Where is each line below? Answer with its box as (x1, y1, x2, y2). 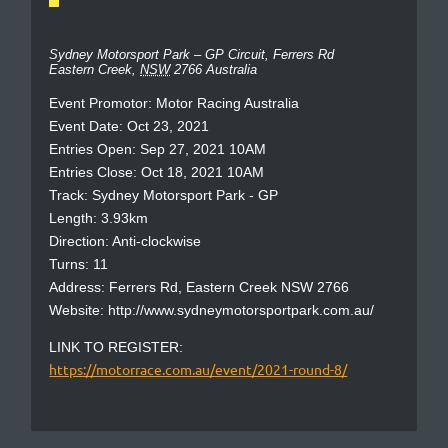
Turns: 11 (49, 255, 109, 272)
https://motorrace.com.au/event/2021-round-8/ (49, 359, 348, 378)
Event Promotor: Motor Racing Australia (49, 94, 300, 111)
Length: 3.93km (49, 209, 149, 226)
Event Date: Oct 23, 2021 (49, 117, 210, 134)
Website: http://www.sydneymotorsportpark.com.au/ (49, 301, 375, 318)
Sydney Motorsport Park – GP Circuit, (49, 46, 274, 62)
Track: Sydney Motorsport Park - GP (49, 186, 279, 203)
